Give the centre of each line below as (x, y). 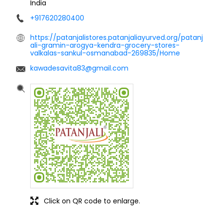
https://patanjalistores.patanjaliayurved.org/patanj (117, 37)
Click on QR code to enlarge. (92, 201)
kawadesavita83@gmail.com (79, 68)
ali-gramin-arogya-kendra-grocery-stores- (105, 45)
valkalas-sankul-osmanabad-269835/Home (105, 53)
